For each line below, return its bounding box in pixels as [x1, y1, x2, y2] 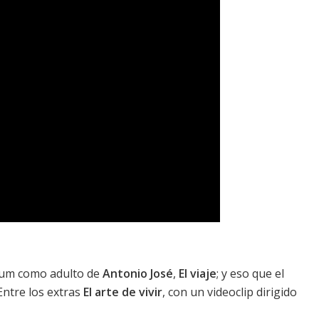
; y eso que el [216, 266, 284, 282]
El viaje [179, 266, 216, 282]
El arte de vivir [83, 284, 162, 300]
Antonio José [103, 266, 173, 282]
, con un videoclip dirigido [162, 284, 297, 300]
